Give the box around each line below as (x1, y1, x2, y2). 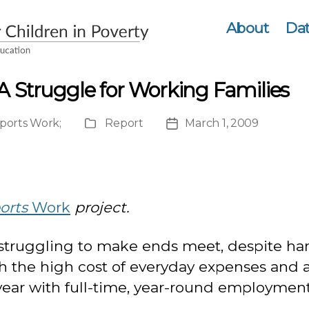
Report (105, 117, 143, 130)
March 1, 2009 (185, 117, 259, 130)
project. (70, 198, 129, 216)
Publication (83, 118, 146, 131)
